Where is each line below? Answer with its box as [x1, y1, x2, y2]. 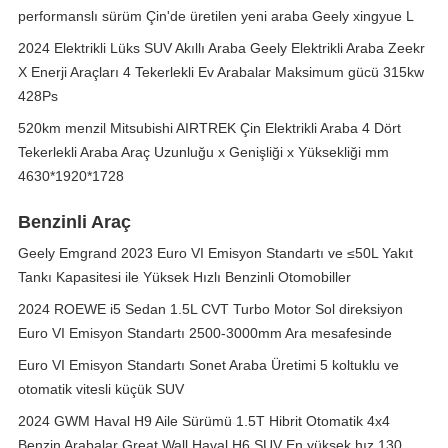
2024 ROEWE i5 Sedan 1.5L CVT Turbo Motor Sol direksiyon [18, 301, 403, 317]
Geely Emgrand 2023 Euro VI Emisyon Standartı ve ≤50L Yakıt [18, 245, 413, 261]
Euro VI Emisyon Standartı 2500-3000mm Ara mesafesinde [18, 325, 392, 341]
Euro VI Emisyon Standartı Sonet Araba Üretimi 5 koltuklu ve [18, 357, 399, 373]
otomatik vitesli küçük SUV [18, 381, 184, 397]
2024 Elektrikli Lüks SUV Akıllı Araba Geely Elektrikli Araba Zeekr [18, 40, 425, 56]
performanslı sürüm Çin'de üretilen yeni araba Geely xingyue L [18, 8, 414, 24]
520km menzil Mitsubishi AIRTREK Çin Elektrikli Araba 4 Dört [18, 120, 401, 136]
